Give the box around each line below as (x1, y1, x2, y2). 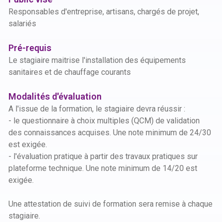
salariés (8, 19, 36, 28)
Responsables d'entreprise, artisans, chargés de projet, (8, 7, 199, 16)
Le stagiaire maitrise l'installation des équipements (8, 55, 186, 65)
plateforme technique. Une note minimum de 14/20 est (8, 164, 197, 173)
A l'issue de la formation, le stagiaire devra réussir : (8, 104, 185, 113)
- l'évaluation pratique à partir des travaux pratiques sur (8, 152, 198, 161)
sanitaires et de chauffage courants (8, 67, 131, 77)
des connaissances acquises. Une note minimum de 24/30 (8, 128, 211, 137)
